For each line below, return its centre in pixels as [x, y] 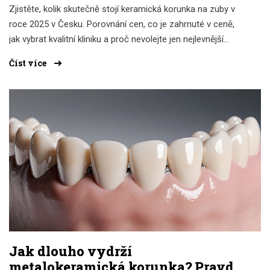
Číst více [29, 63]
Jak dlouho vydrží [71, 251]
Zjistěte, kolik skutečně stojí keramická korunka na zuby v [122, 9]
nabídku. [25, 55]
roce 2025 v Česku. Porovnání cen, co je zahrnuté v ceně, [122, 24]
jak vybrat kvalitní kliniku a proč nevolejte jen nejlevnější [116, 39]
